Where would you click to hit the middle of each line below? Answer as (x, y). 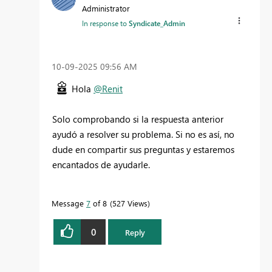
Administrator (106, 8)
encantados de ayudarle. (101, 165)
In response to (105, 23)
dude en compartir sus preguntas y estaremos (143, 150)
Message (69, 203)
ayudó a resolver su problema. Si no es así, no (143, 134)
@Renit (108, 89)
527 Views (130, 203)
